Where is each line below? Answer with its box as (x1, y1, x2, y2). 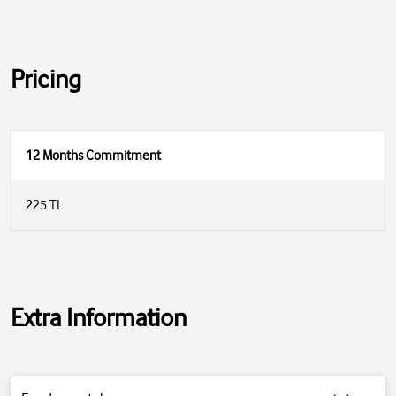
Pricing (11, 64, 81, 94)
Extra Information (11, 302, 187, 332)
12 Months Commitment (26, 148, 161, 164)
